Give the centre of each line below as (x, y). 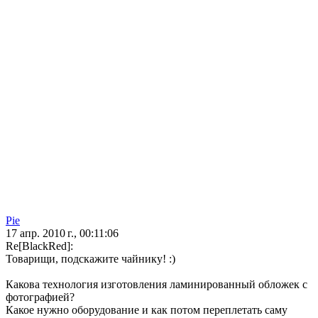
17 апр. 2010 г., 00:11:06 (62, 234)
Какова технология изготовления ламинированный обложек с (157, 285)
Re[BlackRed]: (39, 246)
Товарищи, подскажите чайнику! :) (91, 259)
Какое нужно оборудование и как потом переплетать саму (147, 310)
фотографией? (40, 297)
